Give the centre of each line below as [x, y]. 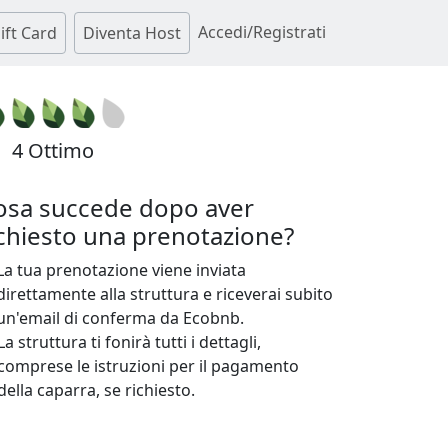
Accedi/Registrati [262, 32]
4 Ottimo [50, 150]
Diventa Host [132, 33]
